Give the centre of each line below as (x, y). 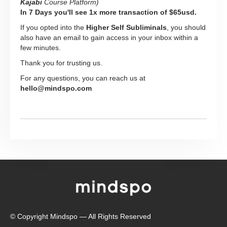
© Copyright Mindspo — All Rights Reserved (81, 216)
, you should (186, 28)
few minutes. (41, 48)
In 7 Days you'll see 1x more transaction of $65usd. (108, 12)
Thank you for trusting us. (61, 63)
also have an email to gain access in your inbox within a (109, 38)
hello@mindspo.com (56, 88)
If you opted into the (53, 28)
